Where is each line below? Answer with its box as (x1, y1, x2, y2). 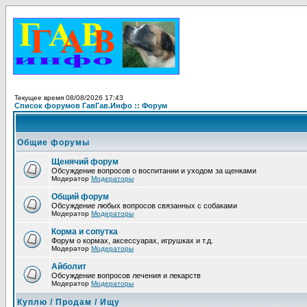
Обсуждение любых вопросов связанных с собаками (51, 201, 237, 210)
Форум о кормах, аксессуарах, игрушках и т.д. (51, 236, 213, 245)
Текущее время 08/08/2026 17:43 (14, 94, 123, 101)
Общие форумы (17, 138, 90, 147)
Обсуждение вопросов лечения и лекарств (51, 271, 201, 280)
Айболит (51, 262, 86, 271)
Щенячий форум (51, 157, 119, 167)
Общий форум (51, 192, 109, 201)
